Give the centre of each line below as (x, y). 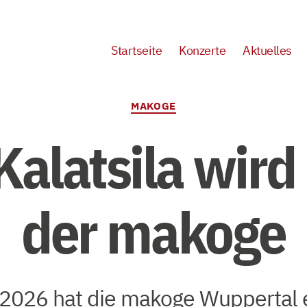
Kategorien (183, 100)
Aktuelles (267, 50)
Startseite (137, 50)
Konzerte (202, 50)
